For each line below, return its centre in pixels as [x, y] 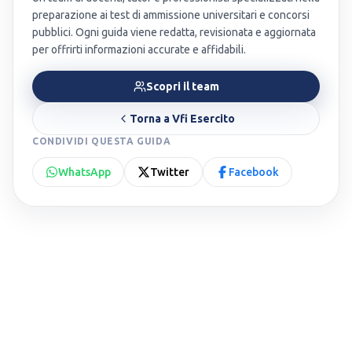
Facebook [254, 172]
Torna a [151, 119]
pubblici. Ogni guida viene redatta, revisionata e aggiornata [174, 33]
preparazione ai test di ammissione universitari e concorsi [171, 15]
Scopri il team [182, 87]
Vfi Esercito [203, 119]
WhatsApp [84, 172]
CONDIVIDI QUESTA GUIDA [102, 141]
